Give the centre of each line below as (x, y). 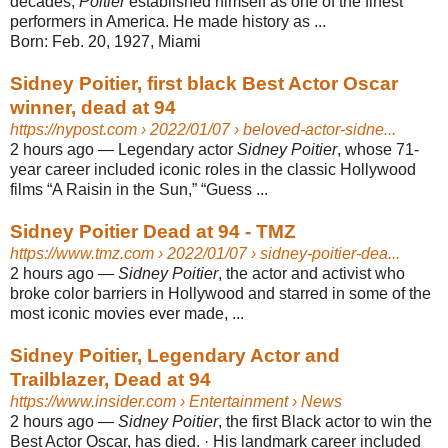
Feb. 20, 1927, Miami (126, 41)
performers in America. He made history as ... (168, 21)
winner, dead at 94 (93, 107)
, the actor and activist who (311, 273)
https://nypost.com (73, 129)
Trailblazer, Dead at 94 (110, 379)
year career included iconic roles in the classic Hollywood (213, 169)
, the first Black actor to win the (325, 421)
